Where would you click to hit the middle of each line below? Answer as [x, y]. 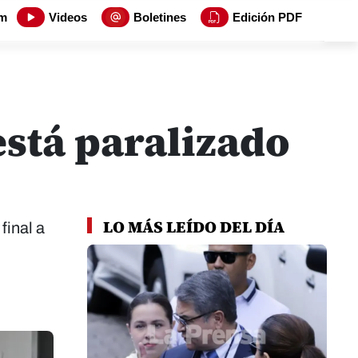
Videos [68, 17]
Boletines [160, 17]
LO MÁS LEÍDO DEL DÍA [192, 227]
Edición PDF [267, 17]
